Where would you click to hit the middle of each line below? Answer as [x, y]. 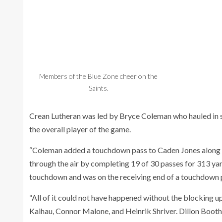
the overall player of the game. [80, 129]
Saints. [98, 88]
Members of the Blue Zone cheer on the [99, 76]
